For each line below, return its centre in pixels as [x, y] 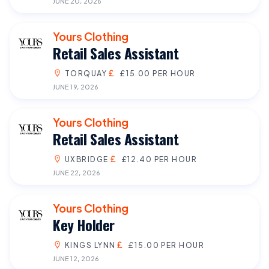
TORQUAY [86, 73]
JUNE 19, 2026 [75, 86]
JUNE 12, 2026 [76, 258]
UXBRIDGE [87, 159]
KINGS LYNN [90, 245]
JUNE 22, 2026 [76, 172]
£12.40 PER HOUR [159, 159]
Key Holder [84, 224]
